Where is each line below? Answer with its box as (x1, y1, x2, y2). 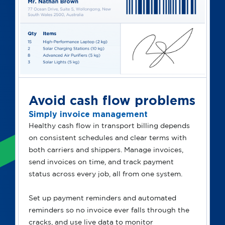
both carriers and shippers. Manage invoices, (29, 147, 183, 154)
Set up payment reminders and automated (29, 195, 176, 202)
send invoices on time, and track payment (29, 159, 174, 166)
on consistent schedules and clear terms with (29, 135, 187, 142)
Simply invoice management (29, 109, 148, 119)
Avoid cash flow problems (29, 93, 195, 107)
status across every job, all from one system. (29, 171, 184, 178)
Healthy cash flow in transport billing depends (29, 123, 190, 130)
